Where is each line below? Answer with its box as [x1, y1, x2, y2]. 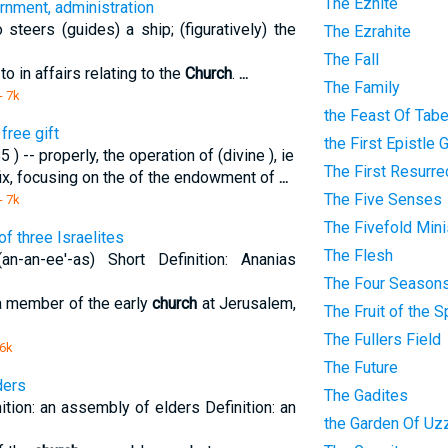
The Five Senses [323, 190, 442, 209]
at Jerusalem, [197, 294, 296, 313]
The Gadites [323, 386, 408, 405]
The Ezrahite [323, 22, 411, 41]
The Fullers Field [323, 330, 441, 349]
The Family [323, 78, 400, 97]
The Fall [323, 50, 379, 69]
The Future [323, 358, 398, 377]
